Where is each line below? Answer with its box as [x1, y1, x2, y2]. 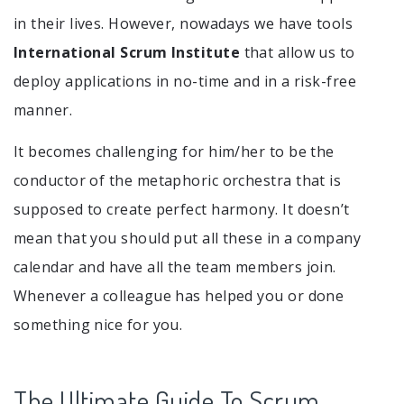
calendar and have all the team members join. [14, 257, 336, 278]
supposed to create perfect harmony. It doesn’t [14, 199, 350, 220]
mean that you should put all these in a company [14, 228, 362, 249]
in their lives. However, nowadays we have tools [14, 13, 353, 33]
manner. [14, 99, 73, 120]
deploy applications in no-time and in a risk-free [14, 70, 357, 91]
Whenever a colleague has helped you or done [14, 286, 344, 307]
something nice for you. [14, 315, 183, 335]
